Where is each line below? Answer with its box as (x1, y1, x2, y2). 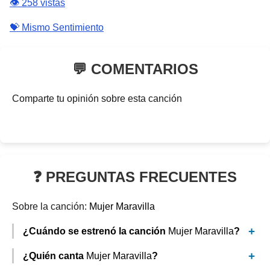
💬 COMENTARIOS (72, 61, 198, 77)
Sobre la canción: (12, 201, 89, 212)
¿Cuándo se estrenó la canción (23, 226, 168, 236)
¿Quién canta (23, 251, 86, 261)
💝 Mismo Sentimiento (10, 22, 104, 33)
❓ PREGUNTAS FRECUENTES (33, 169, 237, 185)
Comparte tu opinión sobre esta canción (12, 93, 182, 104)
